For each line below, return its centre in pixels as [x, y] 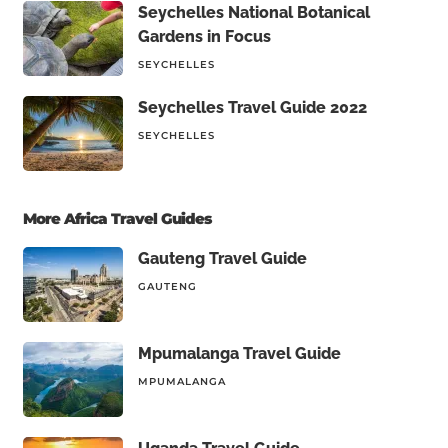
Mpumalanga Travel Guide [239, 353]
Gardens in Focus [204, 36]
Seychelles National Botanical [253, 12]
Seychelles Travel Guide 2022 [252, 107]
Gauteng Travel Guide [222, 258]
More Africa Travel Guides [116, 218]
